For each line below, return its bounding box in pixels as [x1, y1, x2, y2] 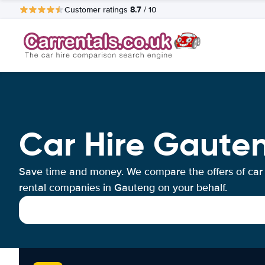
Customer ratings [64, 4, 130, 15]
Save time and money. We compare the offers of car [19, 165, 263, 178]
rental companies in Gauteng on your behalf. [19, 181, 227, 194]
